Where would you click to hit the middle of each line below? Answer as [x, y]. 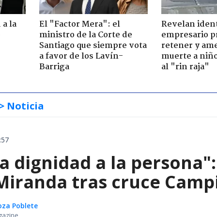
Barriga [54, 67]
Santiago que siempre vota [93, 46]
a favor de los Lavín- [81, 56]
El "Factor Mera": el [79, 24]
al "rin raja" [185, 67]
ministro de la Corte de [85, 35]
